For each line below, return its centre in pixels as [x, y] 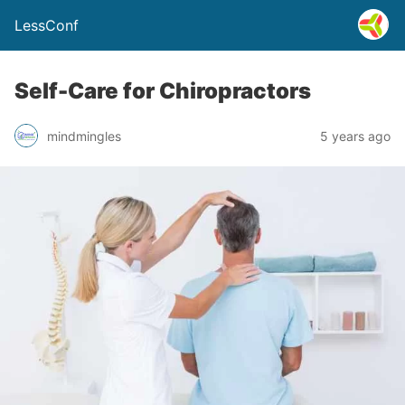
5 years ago [355, 136]
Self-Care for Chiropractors [163, 91]
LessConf [47, 25]
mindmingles [84, 136]
